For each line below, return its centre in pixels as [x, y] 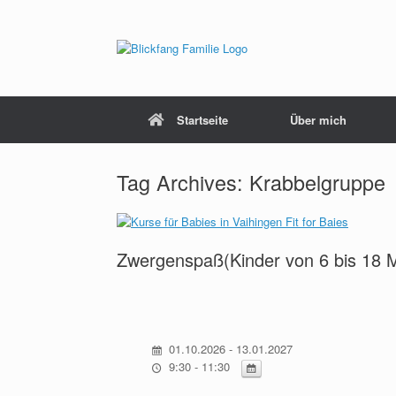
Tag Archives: [183, 182]
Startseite [202, 120]
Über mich [318, 120]
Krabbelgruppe [317, 182]
